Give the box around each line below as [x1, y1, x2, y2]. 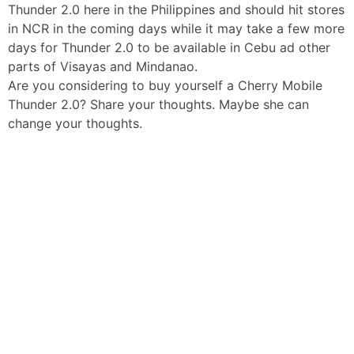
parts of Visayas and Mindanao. [8, 58, 198, 75]
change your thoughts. [8, 115, 142, 132]
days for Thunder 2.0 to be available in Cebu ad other [8, 40, 330, 56]
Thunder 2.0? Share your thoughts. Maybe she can [8, 96, 309, 113]
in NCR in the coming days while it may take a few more [8, 21, 345, 37]
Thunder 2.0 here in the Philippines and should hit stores [8, 2, 345, 18]
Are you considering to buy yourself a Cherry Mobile [8, 77, 322, 94]
